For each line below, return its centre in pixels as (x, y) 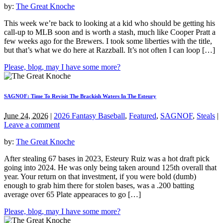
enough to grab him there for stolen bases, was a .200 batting (99, 185)
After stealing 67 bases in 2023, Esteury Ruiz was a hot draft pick (107, 158)
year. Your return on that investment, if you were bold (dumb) (100, 176)
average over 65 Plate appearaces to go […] (72, 194)
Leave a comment (32, 124)
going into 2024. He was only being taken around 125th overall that (110, 167)
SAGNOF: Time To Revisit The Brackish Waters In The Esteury (80, 96)
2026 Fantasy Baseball (89, 115)
